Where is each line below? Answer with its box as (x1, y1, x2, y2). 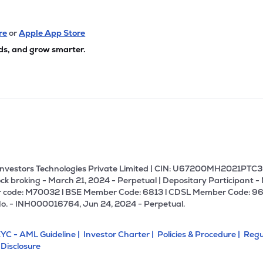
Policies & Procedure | (157, 229, 242, 240)
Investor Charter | (83, 229, 156, 240)
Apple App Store (19, 28, 86, 38)
